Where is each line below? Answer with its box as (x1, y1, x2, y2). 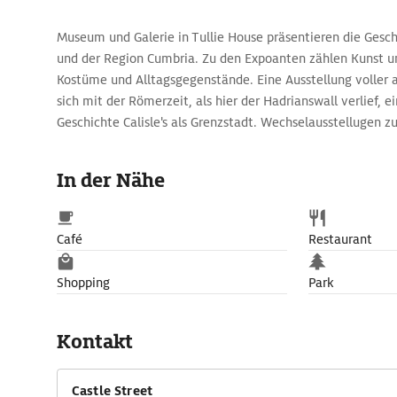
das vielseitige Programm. (57, 136, 207, 152)
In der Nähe (57, 167, 165, 193)
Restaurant (308, 231, 372, 247)
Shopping (57, 275, 110, 291)
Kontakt (57, 329, 133, 354)
